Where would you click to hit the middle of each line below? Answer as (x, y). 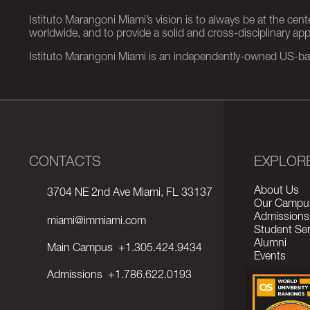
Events (270, 257)
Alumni (270, 244)
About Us (276, 192)
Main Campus (80, 249)
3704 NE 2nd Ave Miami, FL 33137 (130, 194)
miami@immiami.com (97, 222)
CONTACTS (65, 163)
